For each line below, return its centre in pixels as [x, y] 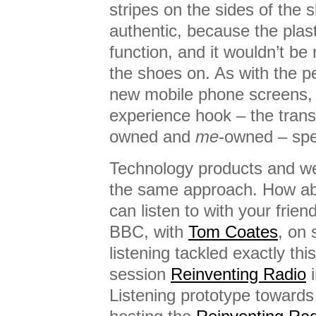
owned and [152, 136]
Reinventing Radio [238, 274]
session [140, 274]
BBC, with [149, 232]
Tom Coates [233, 232]
